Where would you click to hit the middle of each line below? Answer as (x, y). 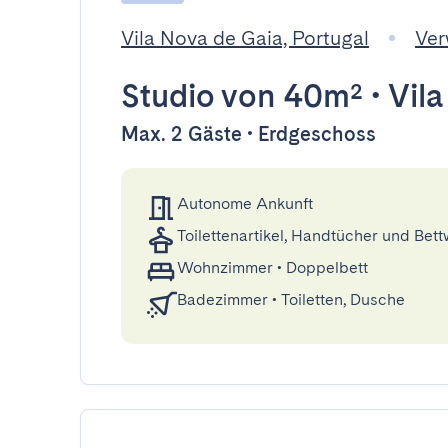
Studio (167, 95)
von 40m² (288, 95)
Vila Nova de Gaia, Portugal (245, 38)
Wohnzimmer (225, 267)
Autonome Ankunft (245, 203)
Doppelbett (327, 267)
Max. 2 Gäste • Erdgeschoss (248, 134)
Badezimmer (222, 299)
